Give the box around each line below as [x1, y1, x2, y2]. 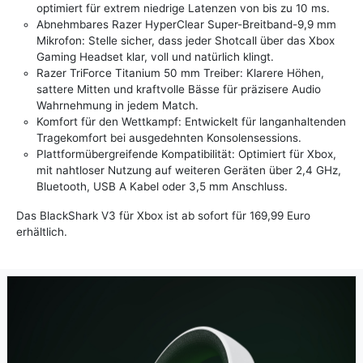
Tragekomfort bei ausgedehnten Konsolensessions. [36, 131, 301, 145]
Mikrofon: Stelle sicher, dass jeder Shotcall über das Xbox [36, 34, 335, 48]
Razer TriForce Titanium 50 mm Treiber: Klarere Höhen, [36, 66, 324, 80]
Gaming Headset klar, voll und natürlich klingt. [36, 50, 274, 64]
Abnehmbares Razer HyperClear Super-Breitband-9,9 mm [36, 18, 336, 32]
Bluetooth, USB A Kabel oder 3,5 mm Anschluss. [36, 180, 288, 194]
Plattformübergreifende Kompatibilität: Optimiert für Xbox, [36, 147, 336, 161]
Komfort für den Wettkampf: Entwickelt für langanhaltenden [36, 115, 346, 129]
